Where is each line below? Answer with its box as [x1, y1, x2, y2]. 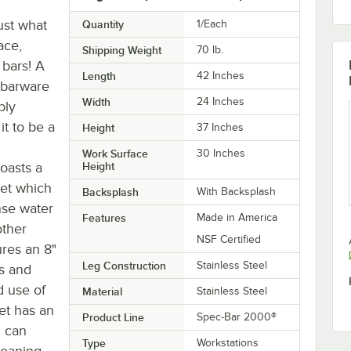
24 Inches [197, 95, 245, 107]
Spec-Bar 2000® [197, 310, 277, 323]
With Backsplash [197, 185, 277, 197]
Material [81, 284, 122, 298]
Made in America [197, 211, 278, 223]
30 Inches [197, 147, 246, 159]
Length [81, 69, 116, 82]
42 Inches [197, 69, 245, 81]
